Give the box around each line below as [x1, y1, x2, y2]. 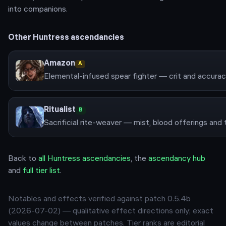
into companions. [8, 6, 68, 14]
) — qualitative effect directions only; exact [58, 207, 213, 216]
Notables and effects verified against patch [8, 195, 167, 204]
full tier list [23, 167, 60, 176]
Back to [8, 155, 36, 163]
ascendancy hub [148, 155, 205, 163]
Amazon [44, 60, 75, 68]
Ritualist [44, 106, 76, 115]
